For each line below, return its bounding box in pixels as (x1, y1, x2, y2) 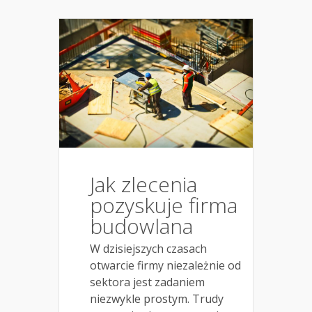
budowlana (90, 212, 193, 241)
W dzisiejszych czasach (90, 241, 207, 257)
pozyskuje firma (90, 191, 237, 220)
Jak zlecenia (90, 170, 197, 199)
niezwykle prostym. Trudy (90, 291, 224, 307)
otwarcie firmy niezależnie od (90, 258, 241, 274)
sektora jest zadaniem (90, 274, 205, 290)
